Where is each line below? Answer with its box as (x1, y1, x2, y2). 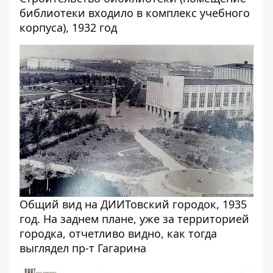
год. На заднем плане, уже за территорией (19, 211, 249, 227)
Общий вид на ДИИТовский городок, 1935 (19, 197, 247, 212)
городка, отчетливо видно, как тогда (19, 226, 217, 241)
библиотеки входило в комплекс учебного (19, 5, 250, 21)
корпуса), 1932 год (19, 20, 117, 35)
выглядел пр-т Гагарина (19, 241, 146, 256)
